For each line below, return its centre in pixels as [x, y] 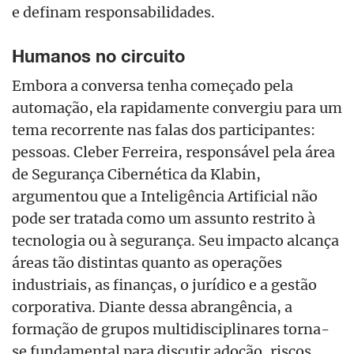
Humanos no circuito [98, 56]
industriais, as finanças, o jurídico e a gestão [164, 285]
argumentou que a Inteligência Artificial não [165, 196]
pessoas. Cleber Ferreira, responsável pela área [173, 152]
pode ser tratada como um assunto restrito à [164, 218]
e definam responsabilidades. [113, 11]
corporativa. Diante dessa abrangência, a [152, 307]
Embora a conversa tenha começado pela [153, 86]
